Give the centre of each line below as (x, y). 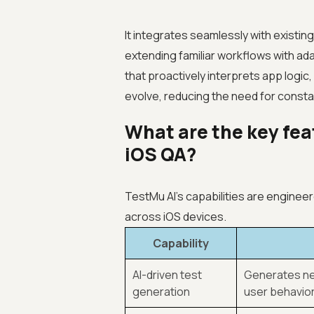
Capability (180, 243)
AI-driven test (167, 275)
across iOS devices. (175, 217)
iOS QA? (160, 154)
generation (161, 292)
